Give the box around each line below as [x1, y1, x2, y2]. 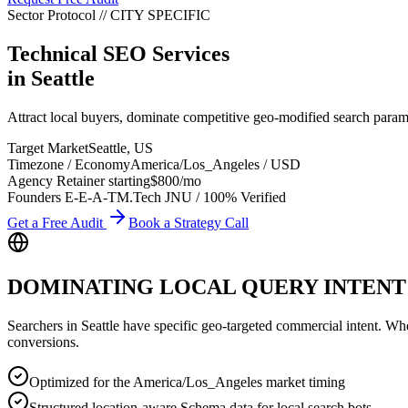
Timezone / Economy [7, 156, 130, 172]
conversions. [7, 333, 79, 350]
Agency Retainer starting [7, 172, 150, 189]
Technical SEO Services [7, 41, 229, 66]
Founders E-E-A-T [7, 189, 117, 205]
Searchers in [7, 317, 81, 333]
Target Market [7, 139, 88, 156]
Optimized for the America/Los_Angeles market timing [29, 373, 345, 390]
